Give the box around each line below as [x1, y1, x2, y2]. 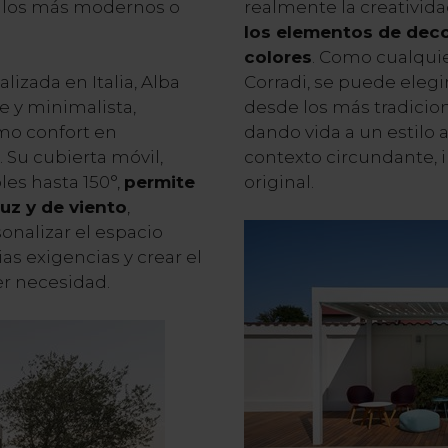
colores [243, 46, 312, 67]
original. [243, 171, 314, 192]
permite [123, 171, 195, 192]
